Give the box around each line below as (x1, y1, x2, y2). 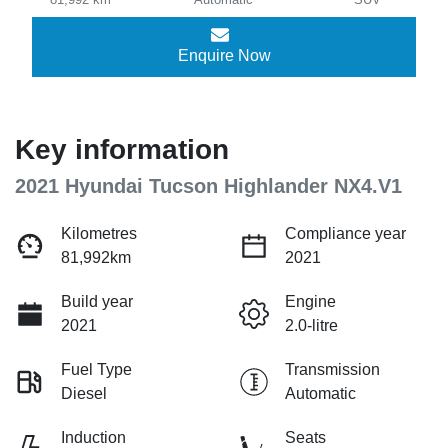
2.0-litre (285, 317, 338, 335)
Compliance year (285, 225, 406, 243)
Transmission (285, 361, 380, 379)
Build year (61, 293, 133, 311)
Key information (15, 134, 229, 166)
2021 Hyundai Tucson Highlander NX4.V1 (15, 175, 402, 198)
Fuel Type (61, 361, 132, 379)
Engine (285, 293, 336, 311)
